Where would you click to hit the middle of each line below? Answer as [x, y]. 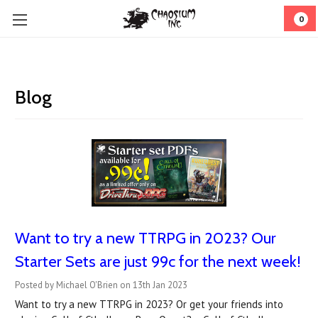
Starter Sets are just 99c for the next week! [158, 262]
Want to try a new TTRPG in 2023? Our [146, 238]
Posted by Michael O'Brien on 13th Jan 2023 [101, 285]
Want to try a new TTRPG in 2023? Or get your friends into [149, 304]
